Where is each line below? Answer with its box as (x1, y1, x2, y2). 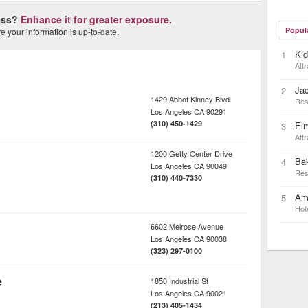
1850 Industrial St (151, 274, 208, 286)
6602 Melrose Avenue (151, 220, 223, 232)
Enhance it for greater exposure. (21, 12, 172, 26)
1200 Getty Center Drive (151, 147, 232, 159)
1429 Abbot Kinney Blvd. (151, 93, 232, 104)
